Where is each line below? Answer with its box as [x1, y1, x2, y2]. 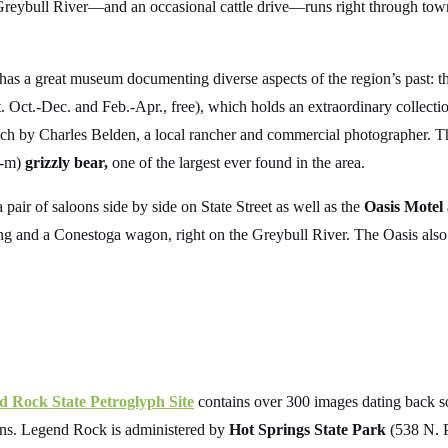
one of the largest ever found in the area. [108, 153, 365, 171]
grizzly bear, [25, 153, 108, 171]
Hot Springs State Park [229, 421, 386, 439]
